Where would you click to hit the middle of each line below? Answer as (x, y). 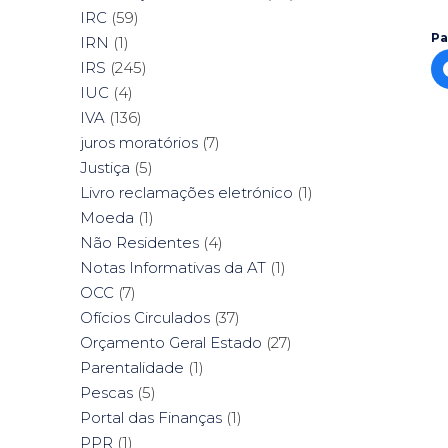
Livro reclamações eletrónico (186, 193)
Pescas (106, 393)
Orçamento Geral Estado (171, 343)
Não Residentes (139, 243)
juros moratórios (139, 143)
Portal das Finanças (151, 418)
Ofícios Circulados (145, 318)
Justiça (105, 168)
